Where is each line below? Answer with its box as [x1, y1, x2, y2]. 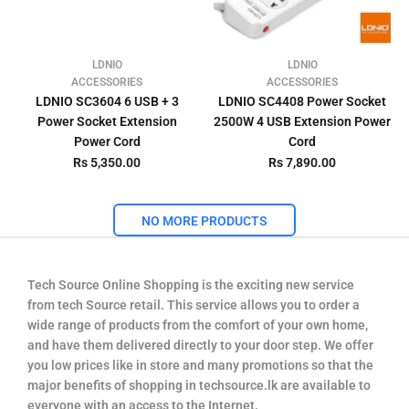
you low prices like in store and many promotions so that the [27, 358, 373, 372]
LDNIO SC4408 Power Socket [218, 94, 386, 109]
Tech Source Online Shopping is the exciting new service [27, 278, 354, 292]
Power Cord [73, 134, 141, 149]
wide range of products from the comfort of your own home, [27, 318, 368, 332]
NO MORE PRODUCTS [142, 214, 267, 228]
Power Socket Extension [37, 114, 177, 129]
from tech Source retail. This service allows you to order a [27, 298, 360, 312]
